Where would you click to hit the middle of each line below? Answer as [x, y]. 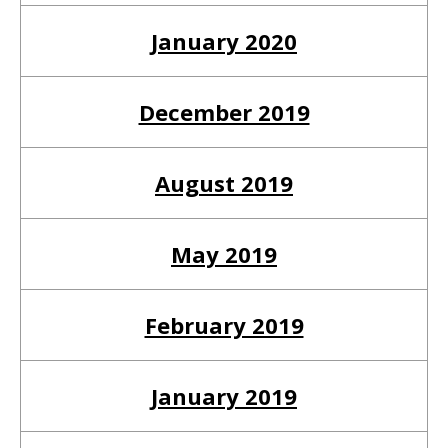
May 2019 [224, 253]
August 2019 [224, 182]
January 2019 [224, 395]
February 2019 [224, 324]
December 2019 [224, 111]
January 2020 [224, 40]
